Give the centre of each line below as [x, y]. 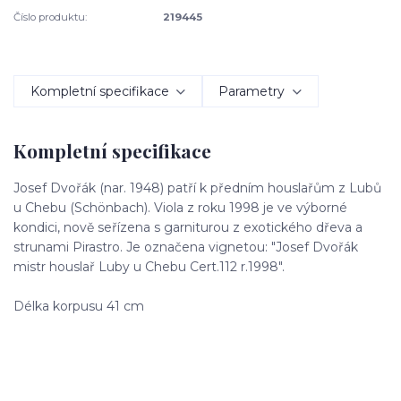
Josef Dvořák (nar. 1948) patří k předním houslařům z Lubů [197, 188]
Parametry [252, 91]
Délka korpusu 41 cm [79, 306]
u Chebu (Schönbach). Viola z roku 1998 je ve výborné [180, 207]
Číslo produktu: [50, 17]
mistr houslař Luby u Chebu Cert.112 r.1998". [149, 266]
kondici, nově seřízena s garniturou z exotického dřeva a [188, 227]
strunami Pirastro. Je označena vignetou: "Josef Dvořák [186, 247]
